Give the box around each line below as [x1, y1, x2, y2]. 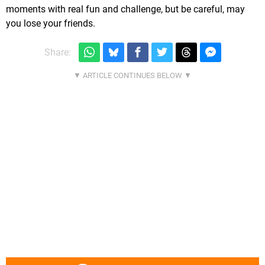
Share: [44, 46, 71, 58]
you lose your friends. [6, 18, 95, 30]
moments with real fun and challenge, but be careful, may [6, 4, 245, 15]
